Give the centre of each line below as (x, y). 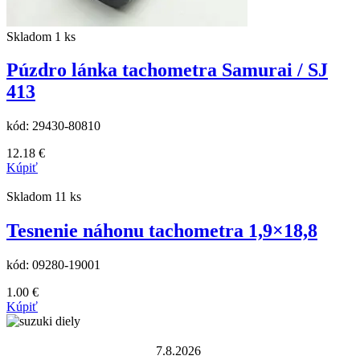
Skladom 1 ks (41, 36)
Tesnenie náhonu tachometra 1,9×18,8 (162, 231)
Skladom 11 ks (44, 197)
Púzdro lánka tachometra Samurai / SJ (167, 70)
